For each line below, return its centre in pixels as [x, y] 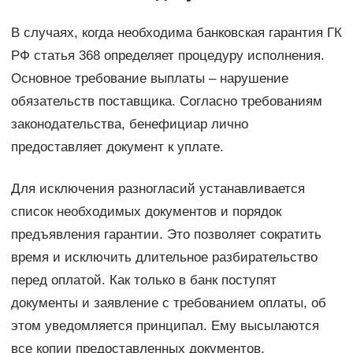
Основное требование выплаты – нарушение [149, 79]
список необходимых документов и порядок [146, 212]
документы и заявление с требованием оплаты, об [168, 303]
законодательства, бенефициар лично [129, 124]
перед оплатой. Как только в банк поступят [143, 281]
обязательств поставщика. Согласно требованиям [166, 102]
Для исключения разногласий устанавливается [158, 189]
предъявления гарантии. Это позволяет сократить [166, 235]
